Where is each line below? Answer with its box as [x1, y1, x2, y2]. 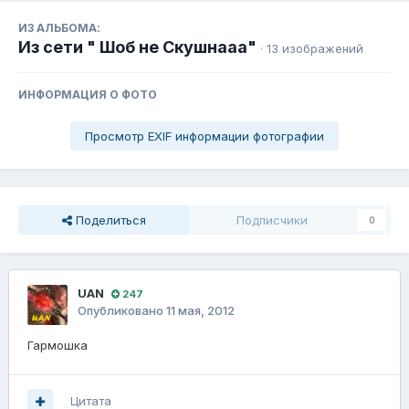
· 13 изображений [260, 41, 363, 57]
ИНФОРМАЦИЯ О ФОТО [18, 88, 157, 102]
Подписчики [236, 213, 308, 228]
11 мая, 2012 [166, 303, 235, 319]
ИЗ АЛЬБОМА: [18, 21, 100, 36]
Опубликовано [78, 303, 166, 319]
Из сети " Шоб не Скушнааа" [18, 37, 257, 58]
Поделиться [72, 213, 146, 228]
